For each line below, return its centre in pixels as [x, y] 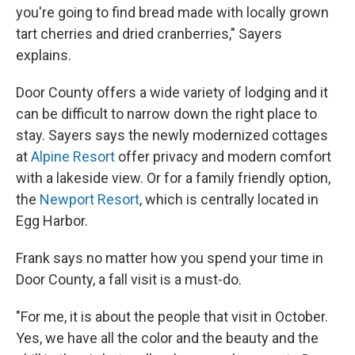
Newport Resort [90, 199]
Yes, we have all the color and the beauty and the [167, 338]
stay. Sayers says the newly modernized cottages [172, 135]
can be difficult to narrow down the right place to [166, 113]
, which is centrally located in [229, 199]
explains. [44, 55]
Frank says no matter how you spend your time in [170, 258]
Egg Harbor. [52, 220]
